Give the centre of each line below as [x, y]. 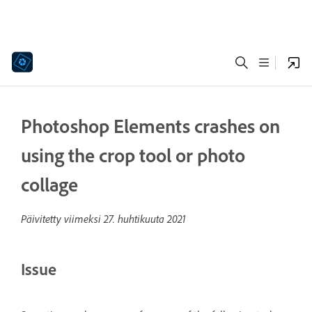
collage [49, 185]
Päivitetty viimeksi [62, 219]
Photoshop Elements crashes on [150, 126]
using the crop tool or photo [133, 155]
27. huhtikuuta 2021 [145, 219]
